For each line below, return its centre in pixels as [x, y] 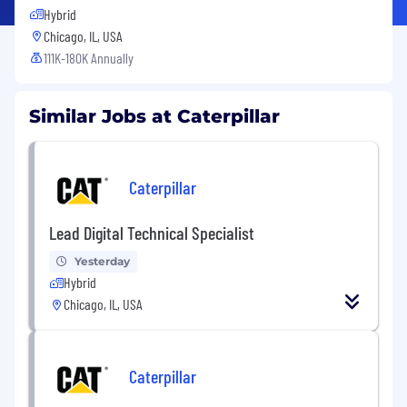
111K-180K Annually [89, 57]
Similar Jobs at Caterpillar [154, 116]
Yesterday [102, 261]
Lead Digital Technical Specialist [152, 232]
